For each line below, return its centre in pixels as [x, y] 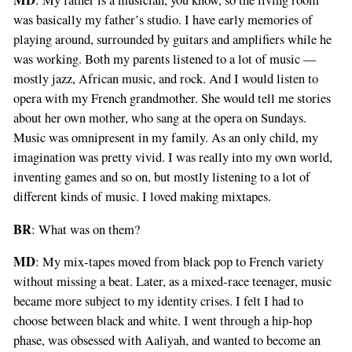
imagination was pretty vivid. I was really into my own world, [172, 158]
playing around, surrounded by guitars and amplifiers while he [172, 40]
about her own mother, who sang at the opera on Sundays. [159, 118]
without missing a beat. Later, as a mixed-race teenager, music [172, 282]
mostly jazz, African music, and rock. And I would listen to [165, 79]
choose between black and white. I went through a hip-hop [162, 321]
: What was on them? [85, 229]
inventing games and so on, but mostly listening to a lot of [161, 177]
